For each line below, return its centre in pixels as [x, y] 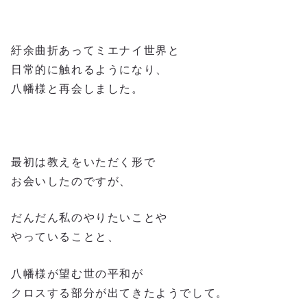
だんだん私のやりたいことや [89, 218]
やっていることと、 [65, 237]
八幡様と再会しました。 [77, 88]
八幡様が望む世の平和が [77, 273]
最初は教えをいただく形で [84, 162]
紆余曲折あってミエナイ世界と [96, 50]
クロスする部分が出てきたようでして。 [120, 293]
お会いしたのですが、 [71, 181]
